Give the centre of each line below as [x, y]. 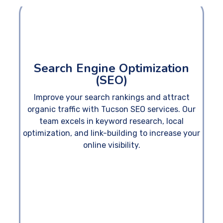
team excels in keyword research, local [111, 121]
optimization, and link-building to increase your [111, 133]
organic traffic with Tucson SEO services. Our [111, 109]
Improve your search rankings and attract [111, 97]
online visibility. [111, 145]
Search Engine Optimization [111, 68]
